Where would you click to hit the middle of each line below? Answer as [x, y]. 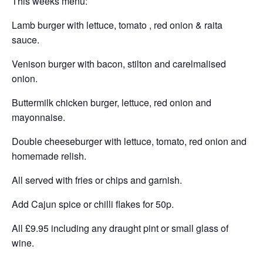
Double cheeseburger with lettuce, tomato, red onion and [129, 141]
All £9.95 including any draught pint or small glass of [120, 228]
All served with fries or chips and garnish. [97, 180]
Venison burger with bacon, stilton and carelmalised [119, 64]
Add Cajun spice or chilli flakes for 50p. [93, 204]
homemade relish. [49, 156]
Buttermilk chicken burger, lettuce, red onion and [112, 102]
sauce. [26, 40]
